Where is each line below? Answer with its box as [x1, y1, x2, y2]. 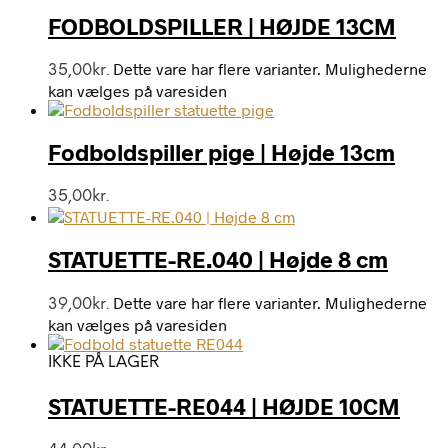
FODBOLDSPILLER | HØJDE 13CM [48, 11, 396, 40]
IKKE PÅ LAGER [48, 353, 159, 371]
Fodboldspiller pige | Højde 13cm [48, 138, 395, 167]
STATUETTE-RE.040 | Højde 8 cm [48, 245, 388, 274]
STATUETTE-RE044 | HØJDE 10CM [48, 391, 400, 420]
